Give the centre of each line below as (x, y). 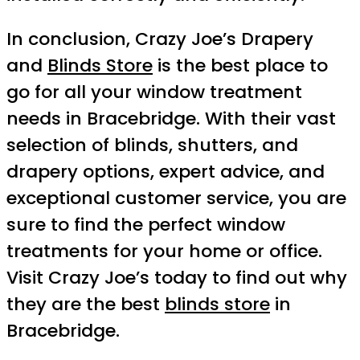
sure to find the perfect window (146, 224)
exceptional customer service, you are (176, 198)
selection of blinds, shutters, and (152, 145)
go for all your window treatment (154, 92)
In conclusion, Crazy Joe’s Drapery (160, 39)
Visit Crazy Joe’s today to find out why (177, 277)
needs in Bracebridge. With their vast (171, 118)
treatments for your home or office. (164, 251)
